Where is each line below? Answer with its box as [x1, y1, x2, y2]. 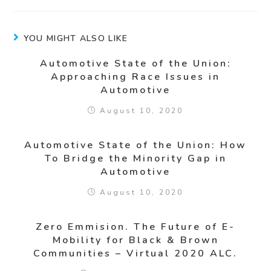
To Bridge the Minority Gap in [44, 152, 227, 166]
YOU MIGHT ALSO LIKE [23, 33, 128, 45]
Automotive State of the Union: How [24, 139, 247, 152]
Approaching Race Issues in [51, 70, 220, 84]
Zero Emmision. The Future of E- [36, 220, 235, 234]
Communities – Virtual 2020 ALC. [33, 247, 238, 261]
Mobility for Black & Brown [52, 233, 219, 247]
